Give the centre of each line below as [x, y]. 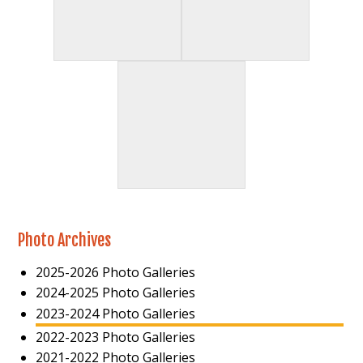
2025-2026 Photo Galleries [115, 272]
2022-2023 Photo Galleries [115, 337]
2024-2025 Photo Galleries [115, 293]
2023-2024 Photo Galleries [115, 313]
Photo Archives [65, 240]
